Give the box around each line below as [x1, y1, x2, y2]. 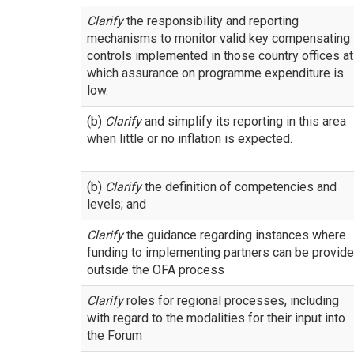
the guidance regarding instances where [123, 228, 346, 243]
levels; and [87, 197, 146, 212]
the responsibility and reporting [123, 13, 299, 28]
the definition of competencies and [141, 179, 337, 194]
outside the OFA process [87, 262, 224, 277]
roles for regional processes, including [123, 293, 339, 308]
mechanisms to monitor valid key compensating [87, 31, 350, 46]
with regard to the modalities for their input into [87, 311, 345, 326]
